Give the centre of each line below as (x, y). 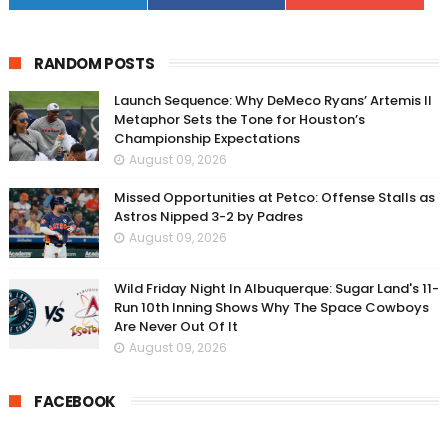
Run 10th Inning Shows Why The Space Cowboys (271, 307)
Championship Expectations (206, 138)
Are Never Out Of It (175, 326)
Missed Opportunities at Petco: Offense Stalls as (274, 197)
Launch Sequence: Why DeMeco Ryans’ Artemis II (272, 100)
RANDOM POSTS (94, 63)
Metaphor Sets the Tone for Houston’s (239, 119)
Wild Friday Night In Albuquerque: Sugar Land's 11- (276, 288)
